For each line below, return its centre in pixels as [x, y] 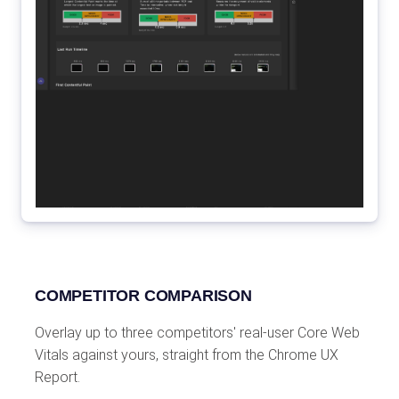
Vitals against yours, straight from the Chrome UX [187, 354]
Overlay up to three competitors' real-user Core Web [197, 332]
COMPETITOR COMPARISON [143, 295]
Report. [57, 377]
